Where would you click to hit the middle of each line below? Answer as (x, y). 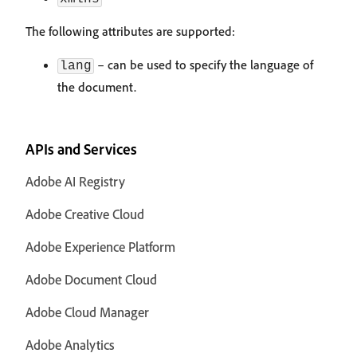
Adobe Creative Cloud (85, 214)
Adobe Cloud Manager (87, 312)
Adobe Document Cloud (91, 279)
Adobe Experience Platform (100, 247)
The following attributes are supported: (130, 31)
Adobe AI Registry (75, 181)
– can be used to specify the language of (204, 65)
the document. (97, 87)
